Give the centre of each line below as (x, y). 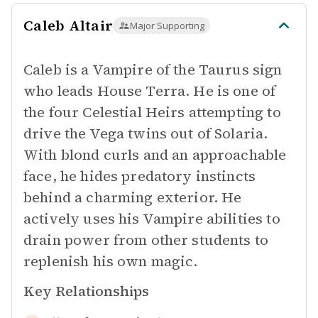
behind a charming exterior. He (133, 197)
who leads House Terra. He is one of (150, 91)
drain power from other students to (146, 240)
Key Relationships (86, 291)
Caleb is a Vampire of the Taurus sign (153, 70)
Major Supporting (167, 26)
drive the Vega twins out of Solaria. (146, 133)
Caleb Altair (68, 26)
